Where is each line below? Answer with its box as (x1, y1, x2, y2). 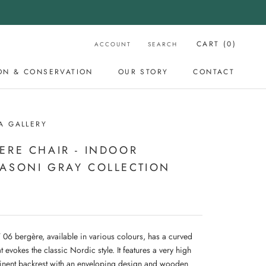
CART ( (196, 38, 227, 49)
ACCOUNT (94, 39, 131, 49)
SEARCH (147, 39, 178, 49)
